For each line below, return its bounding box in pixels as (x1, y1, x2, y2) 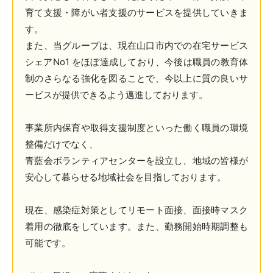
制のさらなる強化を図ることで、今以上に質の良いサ (25, 73, 248, 84)
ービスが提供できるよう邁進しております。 (25, 89, 208, 101)
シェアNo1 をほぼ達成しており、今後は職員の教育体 (25, 56, 248, 68)
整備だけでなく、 (25, 138, 98, 150)
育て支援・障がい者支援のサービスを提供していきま (25, 7, 248, 18)
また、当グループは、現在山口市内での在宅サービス (25, 40, 248, 51)
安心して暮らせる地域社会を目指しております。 (25, 171, 226, 183)
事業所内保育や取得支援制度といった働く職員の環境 (25, 122, 248, 133)
